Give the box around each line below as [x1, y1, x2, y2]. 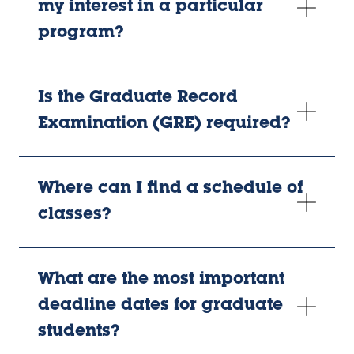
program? [38, 25, 124, 43]
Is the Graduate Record [38, 90, 238, 107]
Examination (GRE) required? [38, 116, 291, 134]
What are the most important [38, 272, 284, 289]
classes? [38, 207, 111, 224]
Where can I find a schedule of [38, 181, 303, 198]
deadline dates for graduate [38, 298, 283, 315]
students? [38, 324, 120, 341]
